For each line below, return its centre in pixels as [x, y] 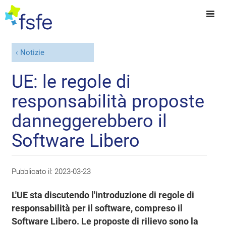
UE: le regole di [71, 81]
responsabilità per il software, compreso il [97, 208]
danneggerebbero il [90, 121]
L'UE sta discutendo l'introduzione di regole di [103, 195]
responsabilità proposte [108, 101]
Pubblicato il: [33, 171]
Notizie [32, 53]
